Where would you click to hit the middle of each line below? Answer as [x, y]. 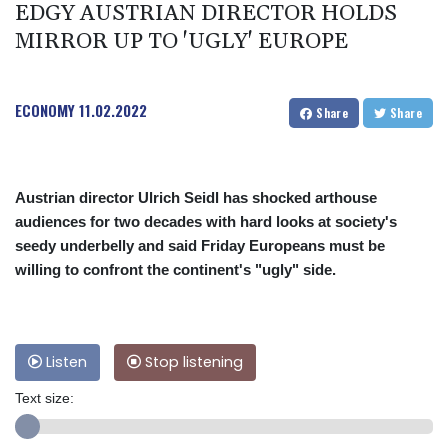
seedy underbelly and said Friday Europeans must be [200, 245]
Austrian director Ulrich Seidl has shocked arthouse [196, 197]
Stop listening [192, 361]
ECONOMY [45, 109]
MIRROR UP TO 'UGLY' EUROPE [181, 41]
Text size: [44, 397]
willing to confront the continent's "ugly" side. [175, 269]
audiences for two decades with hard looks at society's [206, 221]
